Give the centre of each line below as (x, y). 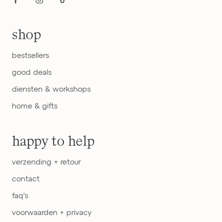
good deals (32, 72)
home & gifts (35, 106)
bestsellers (30, 55)
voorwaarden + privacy (52, 213)
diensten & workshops (51, 89)
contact (26, 179)
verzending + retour (46, 162)
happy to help (53, 141)
